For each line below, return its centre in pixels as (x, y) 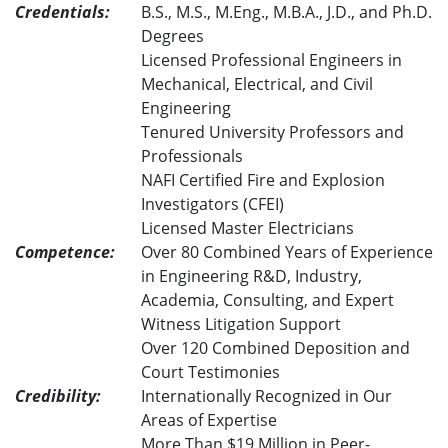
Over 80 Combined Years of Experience (287, 252)
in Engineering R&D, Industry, (251, 276)
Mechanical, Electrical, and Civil (257, 84)
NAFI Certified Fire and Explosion (263, 180)
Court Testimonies (210, 372)
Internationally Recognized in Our (266, 396)
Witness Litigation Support (241, 324)
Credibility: (58, 396)
